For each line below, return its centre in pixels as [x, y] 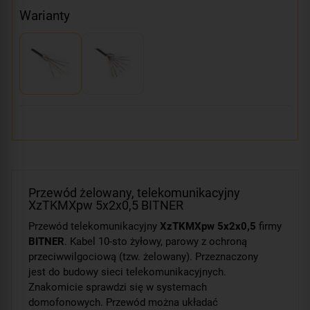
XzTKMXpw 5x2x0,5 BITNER [106, 205]
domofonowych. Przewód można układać [123, 302]
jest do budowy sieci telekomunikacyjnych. [127, 272]
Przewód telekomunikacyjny [94, 226]
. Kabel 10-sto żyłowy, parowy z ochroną [156, 241]
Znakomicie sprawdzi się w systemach [118, 287]
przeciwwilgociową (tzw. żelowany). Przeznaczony [143, 256]
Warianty [45, 15]
